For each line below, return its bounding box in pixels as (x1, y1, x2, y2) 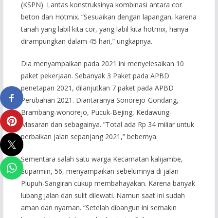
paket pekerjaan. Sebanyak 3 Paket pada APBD (20, 71, 169, 80)
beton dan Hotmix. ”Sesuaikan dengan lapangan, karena (20, 12, 197, 21)
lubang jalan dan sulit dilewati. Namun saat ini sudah (20, 190, 185, 200)
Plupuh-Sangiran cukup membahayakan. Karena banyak (20, 178, 195, 188)
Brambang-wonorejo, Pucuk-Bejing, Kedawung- (20, 107, 172, 117)
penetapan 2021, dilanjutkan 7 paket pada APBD (20, 83, 174, 92)
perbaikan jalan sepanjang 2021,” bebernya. (20, 131, 158, 141)
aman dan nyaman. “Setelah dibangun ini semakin (20, 202, 177, 212)
